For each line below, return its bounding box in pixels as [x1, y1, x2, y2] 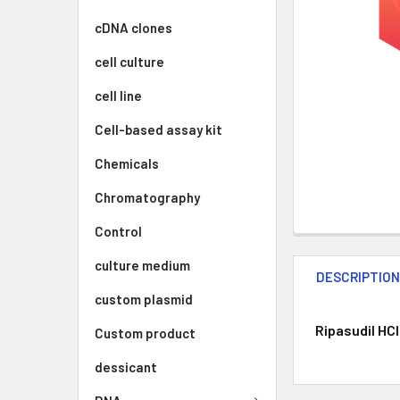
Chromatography [95, 189, 200, 205]
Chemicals [95, 155, 159, 171]
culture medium [95, 257, 190, 273]
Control [95, 223, 142, 239]
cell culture [95, 54, 164, 70]
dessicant [95, 359, 157, 375]
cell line [95, 87, 142, 104]
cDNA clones [95, 20, 172, 36]
